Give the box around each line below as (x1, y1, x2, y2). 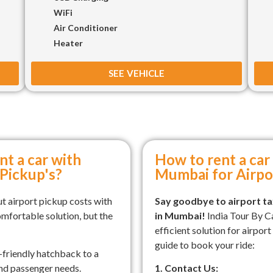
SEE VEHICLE (108, 67, 165, 79)
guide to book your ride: (155, 238, 255, 250)
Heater (53, 37, 83, 48)
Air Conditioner (53, 22, 118, 33)
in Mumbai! (155, 209, 205, 221)
